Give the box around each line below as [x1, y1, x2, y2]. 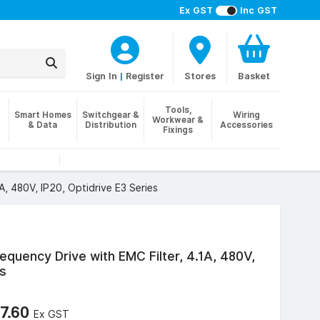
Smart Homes [14, 109, 71, 120]
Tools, [164, 104, 191, 115]
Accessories [219, 119, 273, 130]
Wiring [232, 109, 260, 120]
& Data [28, 119, 58, 130]
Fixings [163, 124, 194, 135]
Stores [184, 70, 216, 81]
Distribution [84, 119, 136, 130]
